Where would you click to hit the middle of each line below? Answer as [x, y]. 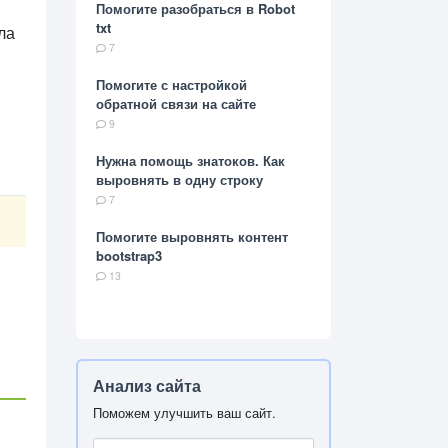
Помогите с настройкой [171, 85]
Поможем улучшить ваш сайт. [184, 413]
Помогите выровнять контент [192, 237]
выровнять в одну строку [179, 180]
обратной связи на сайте [176, 104]
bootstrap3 [129, 256]
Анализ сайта [147, 386]
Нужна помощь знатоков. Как [190, 161]
